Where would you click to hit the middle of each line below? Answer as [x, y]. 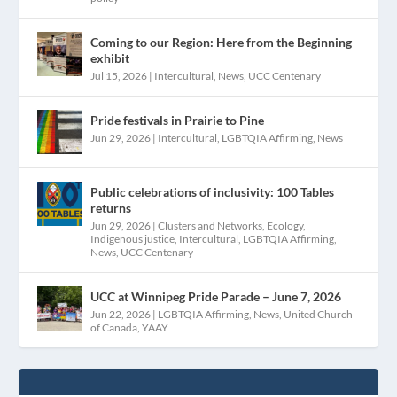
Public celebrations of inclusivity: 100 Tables [213, 191]
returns [111, 207]
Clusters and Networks [210, 225]
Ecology [285, 225]
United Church [319, 314]
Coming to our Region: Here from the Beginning [222, 42]
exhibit [110, 58]
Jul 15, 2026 [119, 75]
